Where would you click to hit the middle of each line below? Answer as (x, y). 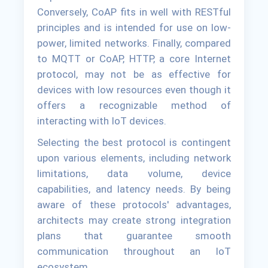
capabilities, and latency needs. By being (134, 189)
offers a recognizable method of (134, 106)
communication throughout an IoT (134, 252)
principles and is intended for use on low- (134, 28)
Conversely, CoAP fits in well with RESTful (134, 12)
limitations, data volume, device (134, 174)
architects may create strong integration (134, 220)
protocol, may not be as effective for (134, 74)
